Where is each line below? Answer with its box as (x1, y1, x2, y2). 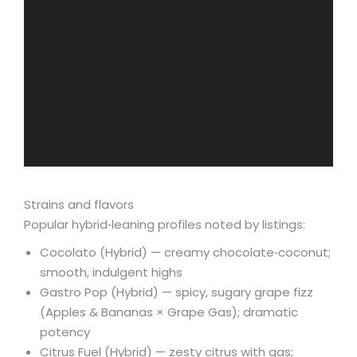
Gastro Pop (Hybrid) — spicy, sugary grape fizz (40, 284, 313, 301)
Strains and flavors (24, 196, 134, 214)
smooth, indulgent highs (40, 264, 182, 281)
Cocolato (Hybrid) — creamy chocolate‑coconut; (40, 244, 331, 261)
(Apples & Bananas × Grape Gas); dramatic (40, 304, 298, 321)
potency (40, 324, 90, 341)
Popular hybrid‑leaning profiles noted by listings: (24, 216, 305, 233)
